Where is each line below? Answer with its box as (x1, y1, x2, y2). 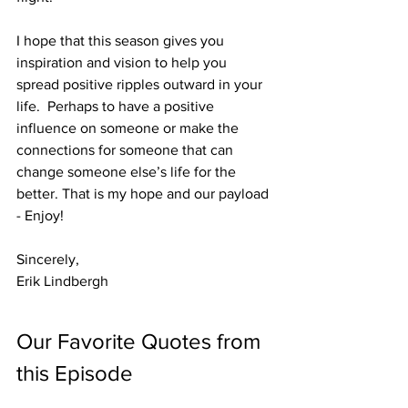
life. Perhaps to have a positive (16, 97, 218, 114)
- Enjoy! (16, 207, 64, 223)
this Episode (16, 360, 133, 385)
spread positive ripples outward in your (16, 76, 266, 92)
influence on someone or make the (16, 119, 242, 136)
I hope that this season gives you (16, 32, 228, 48)
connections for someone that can (16, 141, 237, 158)
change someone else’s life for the (16, 163, 240, 179)
